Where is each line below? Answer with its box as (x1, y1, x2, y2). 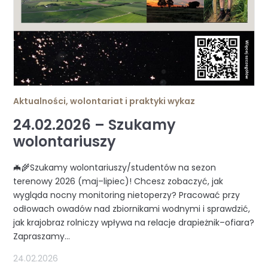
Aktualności (13, 95, 66, 108)
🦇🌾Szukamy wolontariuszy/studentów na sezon (13, 162, 217, 174)
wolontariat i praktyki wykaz (70, 95, 196, 108)
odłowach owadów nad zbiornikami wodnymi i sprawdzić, (13, 203, 251, 215)
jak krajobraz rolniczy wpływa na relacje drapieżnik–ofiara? (13, 217, 255, 229)
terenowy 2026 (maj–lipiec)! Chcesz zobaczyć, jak (13, 175, 224, 188)
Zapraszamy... (13, 230, 71, 243)
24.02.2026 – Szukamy (13, 115, 176, 135)
